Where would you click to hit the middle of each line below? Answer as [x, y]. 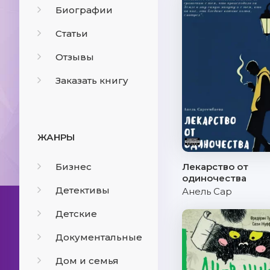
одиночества [214, 178]
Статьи [72, 33]
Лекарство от [215, 167]
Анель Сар [207, 191]
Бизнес [74, 167]
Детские [76, 214]
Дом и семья [87, 261]
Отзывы [75, 57]
